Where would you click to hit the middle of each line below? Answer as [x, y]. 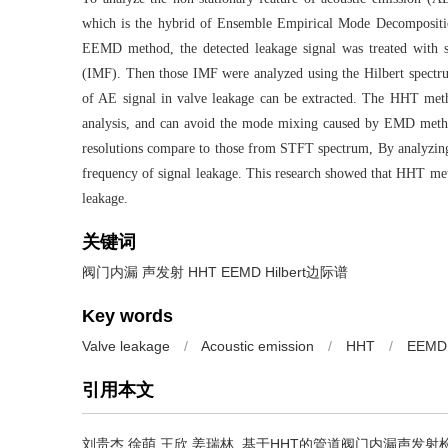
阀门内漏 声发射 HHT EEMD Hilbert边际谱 [215, 272]
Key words [127, 316]
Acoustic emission [257, 346]
